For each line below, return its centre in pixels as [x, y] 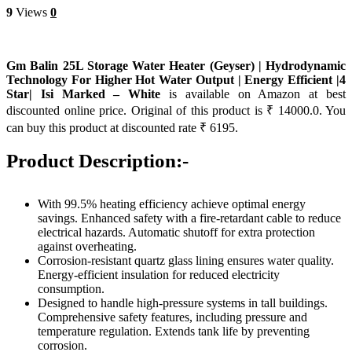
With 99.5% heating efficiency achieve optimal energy [172, 204]
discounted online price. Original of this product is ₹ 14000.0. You [176, 110]
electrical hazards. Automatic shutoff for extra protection [176, 232]
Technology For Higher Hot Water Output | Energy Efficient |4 [176, 80]
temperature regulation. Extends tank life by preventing [174, 331]
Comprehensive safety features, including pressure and [172, 317]
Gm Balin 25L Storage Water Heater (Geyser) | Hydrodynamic [176, 66]
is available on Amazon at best [253, 94]
